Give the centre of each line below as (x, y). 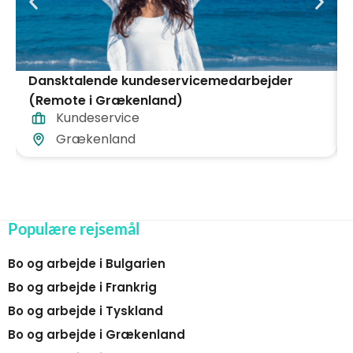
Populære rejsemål (74, 229)
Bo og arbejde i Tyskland (85, 311)
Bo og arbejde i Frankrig (82, 288)
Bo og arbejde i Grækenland (97, 335)
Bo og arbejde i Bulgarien (87, 264)
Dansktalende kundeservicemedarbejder (161, 81)
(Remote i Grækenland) (106, 101)
